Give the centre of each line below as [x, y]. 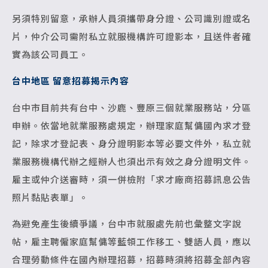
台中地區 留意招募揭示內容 [71, 81]
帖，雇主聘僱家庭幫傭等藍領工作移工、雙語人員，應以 [132, 242]
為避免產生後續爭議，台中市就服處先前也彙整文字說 [127, 224]
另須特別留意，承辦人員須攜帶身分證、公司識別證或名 [132, 19]
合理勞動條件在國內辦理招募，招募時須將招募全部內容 [132, 260]
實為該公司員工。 [50, 54]
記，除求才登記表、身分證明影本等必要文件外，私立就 [132, 143]
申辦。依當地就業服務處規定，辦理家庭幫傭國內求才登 [132, 125]
